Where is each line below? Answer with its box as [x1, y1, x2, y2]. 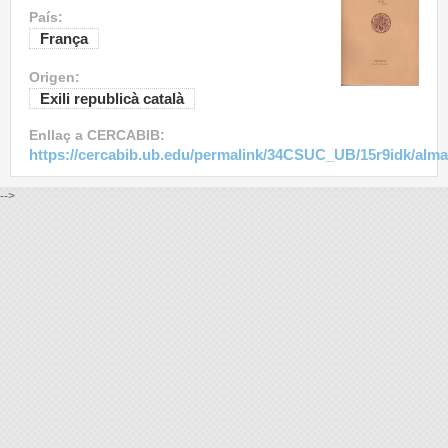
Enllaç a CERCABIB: [29, 127, 169, 144]
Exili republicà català [40, 90, 184, 108]
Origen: [29, 69, 84, 86]
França [40, 30, 88, 48]
